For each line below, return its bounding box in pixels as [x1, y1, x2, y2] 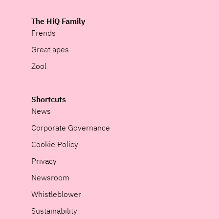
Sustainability [31, 206, 77, 216]
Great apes [31, 44, 69, 55]
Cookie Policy [31, 139, 78, 150]
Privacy [31, 156, 57, 166]
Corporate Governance [31, 123, 110, 133]
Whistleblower [31, 189, 81, 199]
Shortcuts [31, 94, 66, 105]
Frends [31, 28, 56, 38]
